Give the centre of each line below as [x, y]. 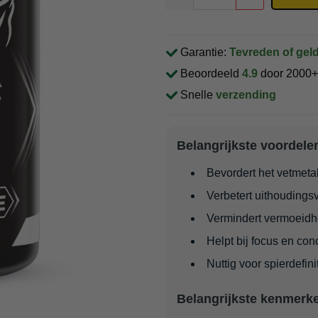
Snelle [197, 95]
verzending [246, 95]
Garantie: [203, 53]
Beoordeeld [210, 74]
